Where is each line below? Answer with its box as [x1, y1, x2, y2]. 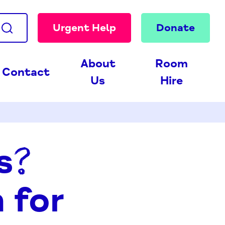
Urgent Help [53, 21, 116, 34]
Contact [2, 65, 50, 79]
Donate [156, 21, 195, 34]
